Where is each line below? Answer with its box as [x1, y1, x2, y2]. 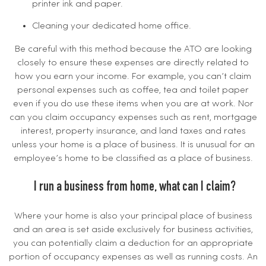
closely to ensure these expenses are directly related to [17, 58, 249, 68]
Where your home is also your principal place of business [14, 211, 252, 221]
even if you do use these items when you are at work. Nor [12, 99, 254, 109]
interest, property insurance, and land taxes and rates [20, 126, 246, 136]
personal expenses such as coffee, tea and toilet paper [17, 85, 249, 95]
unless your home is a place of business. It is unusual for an [11, 140, 255, 150]
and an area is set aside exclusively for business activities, [13, 224, 253, 235]
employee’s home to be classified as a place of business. [13, 153, 253, 163]
